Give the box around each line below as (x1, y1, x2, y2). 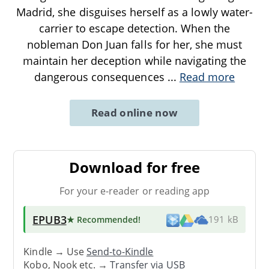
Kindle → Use (23, 245, 86, 259)
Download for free (69, 157, 200, 177)
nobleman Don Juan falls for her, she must (26, 37, 243, 52)
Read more (179, 69, 235, 84)
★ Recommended (66, 213, 139, 225)
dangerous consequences (34, 69, 168, 84)
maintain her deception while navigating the (22, 53, 247, 68)
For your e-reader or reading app (59, 184, 210, 198)
